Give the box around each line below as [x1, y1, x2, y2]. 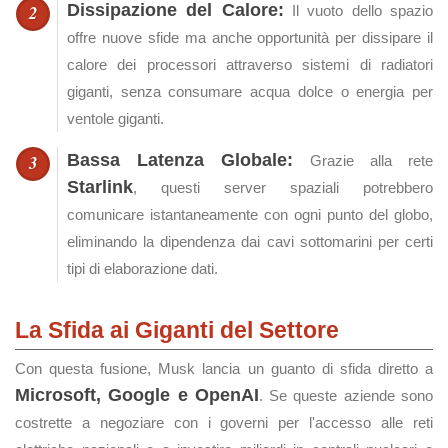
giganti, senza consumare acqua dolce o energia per [67, 83, 433, 100]
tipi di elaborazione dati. [67, 260, 218, 277]
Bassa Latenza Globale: [67, 150, 294, 170]
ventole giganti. [67, 110, 164, 127]
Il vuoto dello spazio [283, 2, 434, 19]
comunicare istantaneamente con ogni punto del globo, [67, 206, 433, 223]
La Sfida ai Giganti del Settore [15, 317, 339, 343]
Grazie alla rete [293, 152, 434, 169]
